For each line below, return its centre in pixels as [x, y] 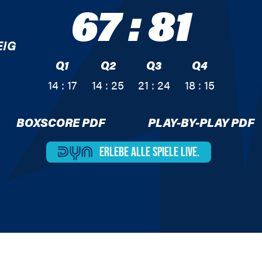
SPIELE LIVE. [176, 152]
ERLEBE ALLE [125, 152]
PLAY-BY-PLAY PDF [201, 122]
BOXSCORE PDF [61, 122]
